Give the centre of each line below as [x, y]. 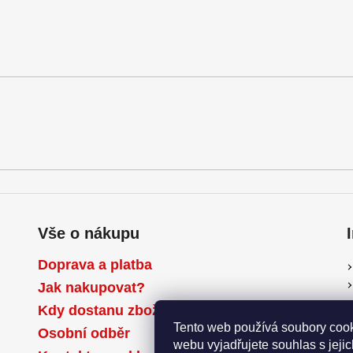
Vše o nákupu [88, 233]
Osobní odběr [84, 333]
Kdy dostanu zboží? [104, 310]
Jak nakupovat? [91, 288]
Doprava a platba [95, 265]
